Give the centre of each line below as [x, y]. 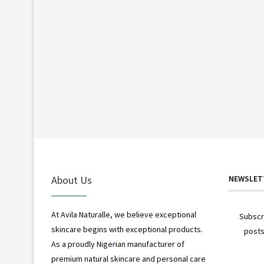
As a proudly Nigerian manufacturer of [118, 244]
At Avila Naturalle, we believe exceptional [124, 214]
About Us [72, 180]
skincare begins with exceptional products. [127, 229]
